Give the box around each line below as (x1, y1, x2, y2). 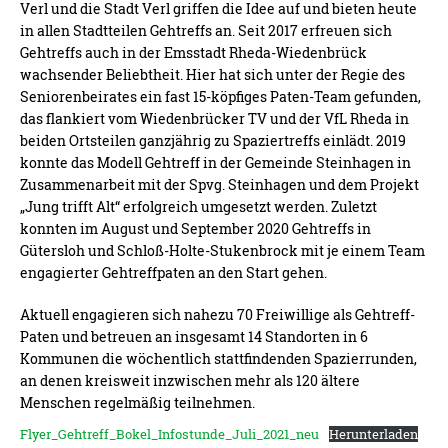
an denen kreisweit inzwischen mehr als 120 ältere (20, 371, 360, 390)
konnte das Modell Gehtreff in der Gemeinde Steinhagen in (20, 153, 411, 172)
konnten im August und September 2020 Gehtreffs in (20, 219, 371, 238)
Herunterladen (328, 426, 418, 442)
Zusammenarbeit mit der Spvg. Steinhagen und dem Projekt (20, 175, 419, 194)
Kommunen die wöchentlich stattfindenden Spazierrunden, (20, 349, 417, 368)
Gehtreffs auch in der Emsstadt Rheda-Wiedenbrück (20, 43, 367, 62)
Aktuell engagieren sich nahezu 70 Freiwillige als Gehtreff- (20, 305, 415, 324)
